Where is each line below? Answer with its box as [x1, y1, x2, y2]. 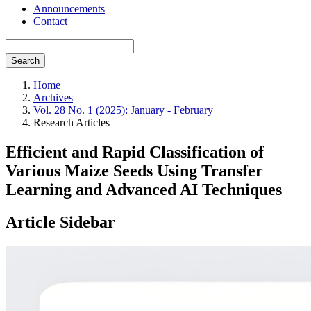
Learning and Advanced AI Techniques [6, 180, 282, 199]
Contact [33, 15, 67, 27]
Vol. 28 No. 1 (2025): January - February [33, 104, 213, 116]
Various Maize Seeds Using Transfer [6, 161, 263, 180]
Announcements [33, 3, 105, 15]
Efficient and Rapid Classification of [6, 142, 264, 161]
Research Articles [33, 117, 110, 128]
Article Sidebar [6, 212, 115, 231]
